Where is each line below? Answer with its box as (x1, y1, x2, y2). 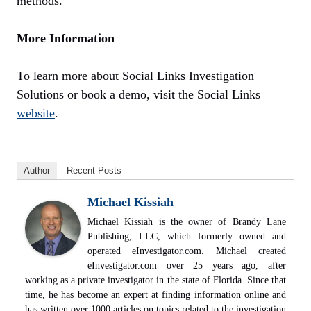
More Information (17, 31, 115, 46)
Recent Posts (67, 165, 121, 176)
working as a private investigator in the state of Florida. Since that (25, 275, 286, 286)
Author (24, 165, 50, 176)
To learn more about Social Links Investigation (17, 69, 254, 83)
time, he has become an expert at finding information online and (25, 289, 286, 301)
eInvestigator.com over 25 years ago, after (87, 260, 286, 271)
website (17, 106, 55, 121)
